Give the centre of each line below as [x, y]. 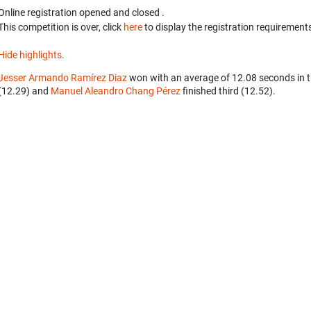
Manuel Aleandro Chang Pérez [116, 91]
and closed [137, 12]
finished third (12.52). [228, 91]
